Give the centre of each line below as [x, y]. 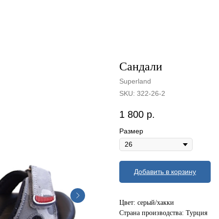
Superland [135, 81]
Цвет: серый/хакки [147, 203]
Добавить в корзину [165, 172]
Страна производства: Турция [163, 213]
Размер [131, 131]
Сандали [141, 66]
